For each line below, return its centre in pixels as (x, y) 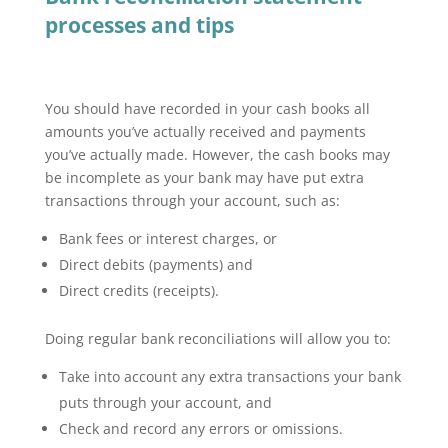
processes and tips (139, 25)
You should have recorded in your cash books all (207, 108)
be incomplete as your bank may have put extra (204, 177)
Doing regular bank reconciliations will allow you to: (217, 338)
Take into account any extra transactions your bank (229, 376)
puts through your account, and (165, 402)
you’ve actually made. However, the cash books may (217, 154)
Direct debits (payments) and (155, 264)
